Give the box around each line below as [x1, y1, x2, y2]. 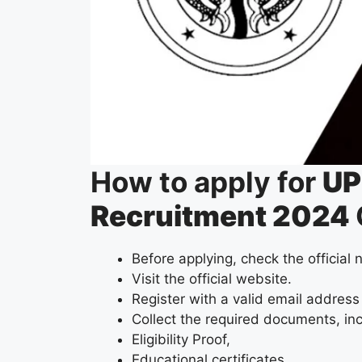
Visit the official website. [132, 271, 292, 288]
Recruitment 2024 [90, 199, 350, 234]
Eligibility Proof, [132, 331, 230, 348]
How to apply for [90, 165, 322, 200]
